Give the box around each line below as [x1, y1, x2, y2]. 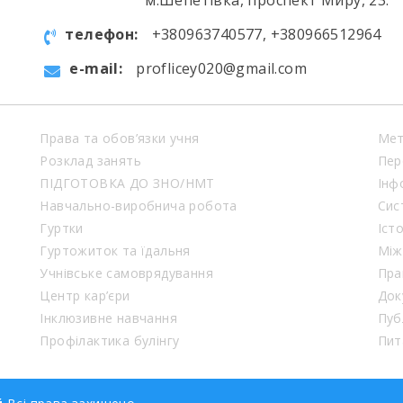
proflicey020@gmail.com [136, 58, 308, 78]
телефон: [65, 24, 139, 44]
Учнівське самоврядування [40, 264, 213, 282]
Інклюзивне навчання [40, 309, 177, 327]
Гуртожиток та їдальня [40, 242, 191, 259]
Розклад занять [40, 152, 141, 169]
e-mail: [69, 58, 123, 78]
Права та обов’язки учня [40, 130, 200, 147]
